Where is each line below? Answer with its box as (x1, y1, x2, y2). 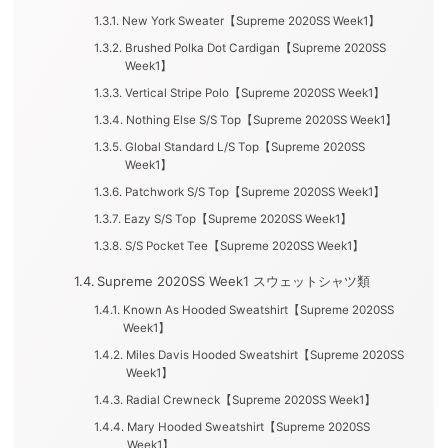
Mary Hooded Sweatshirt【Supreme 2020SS (126, 420, 370, 435)
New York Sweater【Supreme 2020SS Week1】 (121, 14, 380, 29)
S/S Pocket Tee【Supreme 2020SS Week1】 (124, 239, 364, 254)
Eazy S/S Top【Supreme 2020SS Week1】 (123, 212, 352, 227)
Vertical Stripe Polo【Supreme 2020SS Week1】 (124, 86, 385, 101)
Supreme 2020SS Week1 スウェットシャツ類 (97, 273, 371, 290)
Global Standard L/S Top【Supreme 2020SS (124, 140, 365, 155)
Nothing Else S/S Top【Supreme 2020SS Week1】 (125, 113, 397, 128)
